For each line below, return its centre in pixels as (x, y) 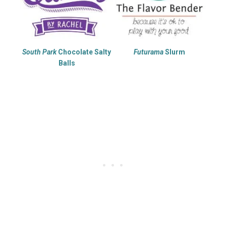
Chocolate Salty (84, 52)
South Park (39, 52)
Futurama (149, 52)
